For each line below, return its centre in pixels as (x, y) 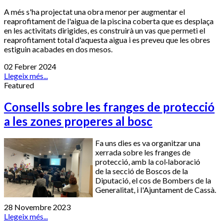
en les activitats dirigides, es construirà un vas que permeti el (105, 30)
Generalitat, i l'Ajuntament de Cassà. (156, 189)
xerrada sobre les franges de (143, 152)
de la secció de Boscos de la (142, 171)
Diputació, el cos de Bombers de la (153, 180)
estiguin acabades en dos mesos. (58, 49)
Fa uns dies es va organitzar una (148, 143)
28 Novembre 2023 (37, 207)
